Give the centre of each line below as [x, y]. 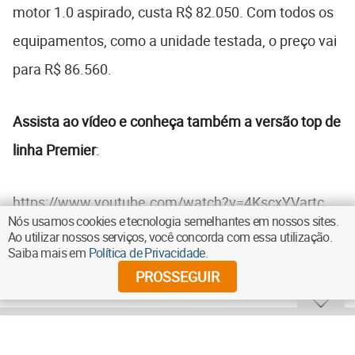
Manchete [111, 318]
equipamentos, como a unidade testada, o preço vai [175, 40]
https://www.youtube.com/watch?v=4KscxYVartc [168, 202]
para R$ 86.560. [62, 69]
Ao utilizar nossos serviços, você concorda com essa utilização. [170, 237]
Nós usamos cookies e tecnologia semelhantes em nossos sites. [173, 221]
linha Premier [54, 149]
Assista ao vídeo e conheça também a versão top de [177, 121]
